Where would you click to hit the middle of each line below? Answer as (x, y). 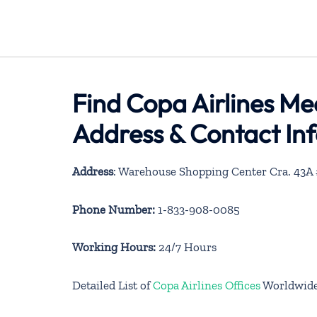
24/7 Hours (186, 247)
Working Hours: (114, 247)
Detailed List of (113, 285)
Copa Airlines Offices (207, 285)
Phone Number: (114, 209)
